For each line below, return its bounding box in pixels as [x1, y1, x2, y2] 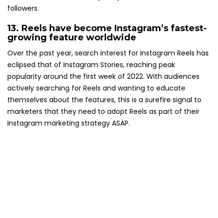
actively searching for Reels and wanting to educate [7, 83, 185, 93]
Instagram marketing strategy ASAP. [7, 118, 130, 128]
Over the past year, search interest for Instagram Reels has [7, 48, 209, 58]
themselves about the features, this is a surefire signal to [7, 95, 201, 105]
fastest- [171, 23, 207, 34]
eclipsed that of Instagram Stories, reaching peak [7, 60, 175, 70]
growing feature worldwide [7, 32, 136, 43]
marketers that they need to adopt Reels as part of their [7, 107, 200, 117]
